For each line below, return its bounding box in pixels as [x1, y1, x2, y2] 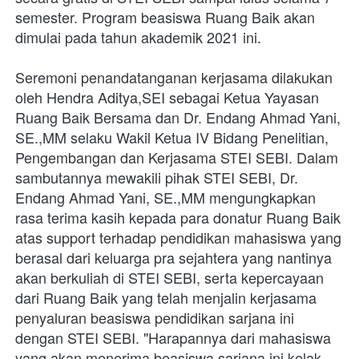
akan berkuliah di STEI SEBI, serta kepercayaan [15, 266, 324, 288]
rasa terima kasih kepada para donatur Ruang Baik [15, 206, 341, 228]
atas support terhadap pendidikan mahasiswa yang [15, 226, 341, 248]
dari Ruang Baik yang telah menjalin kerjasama [15, 286, 317, 308]
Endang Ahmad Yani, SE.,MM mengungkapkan [15, 186, 316, 208]
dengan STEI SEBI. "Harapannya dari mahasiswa [15, 326, 331, 348]
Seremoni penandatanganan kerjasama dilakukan [15, 66, 333, 87]
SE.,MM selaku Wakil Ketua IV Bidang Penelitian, [15, 126, 329, 147]
